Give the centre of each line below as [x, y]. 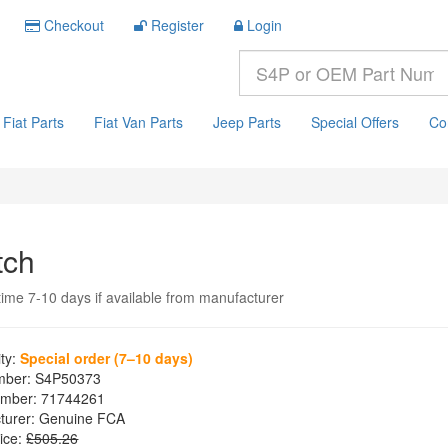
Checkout [74, 25]
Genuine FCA [80, 418]
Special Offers [355, 122]
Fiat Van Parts [138, 122]
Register [177, 25]
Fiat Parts [33, 122]
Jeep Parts [247, 122]
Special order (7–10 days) [107, 358]
